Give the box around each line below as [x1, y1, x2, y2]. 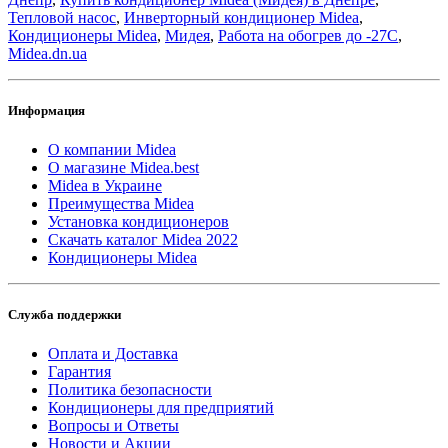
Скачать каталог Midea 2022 [48, 230, 238, 248]
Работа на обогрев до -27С [218, 26, 398, 44]
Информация [8, 102, 85, 118]
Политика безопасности [48, 381, 212, 399]
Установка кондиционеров [48, 212, 229, 230]
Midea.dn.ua [8, 44, 87, 62]
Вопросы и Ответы [48, 417, 179, 435]
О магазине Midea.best [48, 158, 199, 176]
